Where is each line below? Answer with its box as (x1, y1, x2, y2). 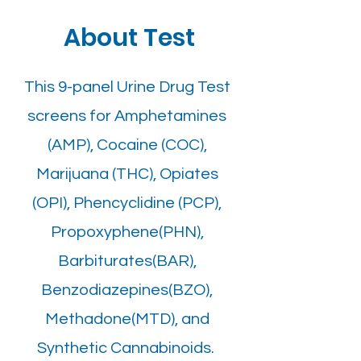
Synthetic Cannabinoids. (36, 340, 218, 356)
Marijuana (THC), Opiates (35, 166, 218, 182)
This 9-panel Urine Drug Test (23, 79, 230, 95)
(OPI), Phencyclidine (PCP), (32, 195, 222, 211)
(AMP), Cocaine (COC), (47, 137, 207, 153)
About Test (63, 21, 195, 55)
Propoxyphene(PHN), (50, 224, 204, 240)
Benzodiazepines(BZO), (41, 282, 213, 298)
